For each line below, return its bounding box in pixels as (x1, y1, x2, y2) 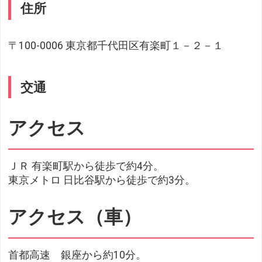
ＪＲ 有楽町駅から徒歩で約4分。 (8, 160, 164, 173)
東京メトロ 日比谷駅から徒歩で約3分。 (8, 174, 196, 187)
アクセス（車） (8, 206, 142, 229)
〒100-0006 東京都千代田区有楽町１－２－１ (8, 39, 224, 51)
